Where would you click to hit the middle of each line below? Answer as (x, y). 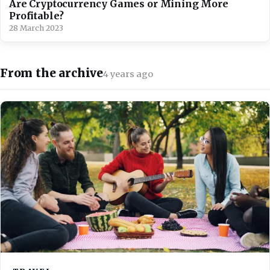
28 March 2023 (36, 28)
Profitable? (38, 15)
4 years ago (128, 74)
